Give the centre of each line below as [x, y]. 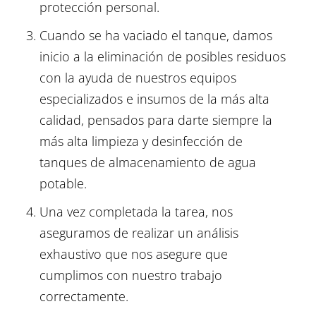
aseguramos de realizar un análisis [139, 233]
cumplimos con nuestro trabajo [130, 275]
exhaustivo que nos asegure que [133, 254]
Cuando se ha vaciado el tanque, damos [156, 36]
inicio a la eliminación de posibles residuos [162, 57]
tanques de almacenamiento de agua [147, 163]
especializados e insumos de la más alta [154, 99]
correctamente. [84, 297]
